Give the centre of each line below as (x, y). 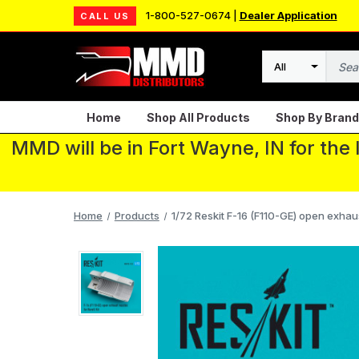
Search (281, 75)
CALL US (105, 16)
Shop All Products (198, 117)
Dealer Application (288, 15)
